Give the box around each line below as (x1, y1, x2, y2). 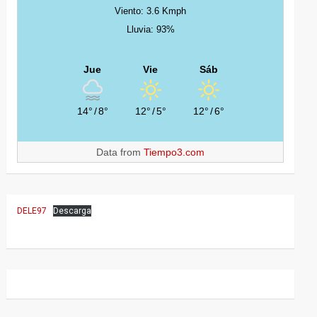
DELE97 (17, 206, 47, 216)
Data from (96, 146, 144, 158)
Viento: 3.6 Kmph (115, 6, 187, 16)
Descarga (53, 206, 92, 216)
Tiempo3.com (144, 146, 205, 158)
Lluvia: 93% (126, 24, 175, 35)
